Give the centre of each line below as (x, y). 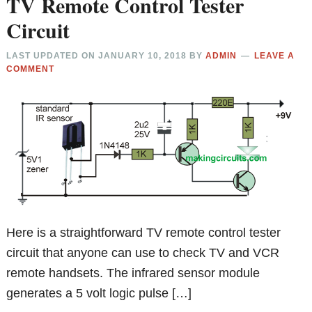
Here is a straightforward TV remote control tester (144, 232)
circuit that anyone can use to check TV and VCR (143, 252)
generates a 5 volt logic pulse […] (99, 293)
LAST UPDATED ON (53, 55)
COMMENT (31, 69)
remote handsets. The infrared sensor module (133, 273)
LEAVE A (275, 55)
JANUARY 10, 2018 (143, 55)
